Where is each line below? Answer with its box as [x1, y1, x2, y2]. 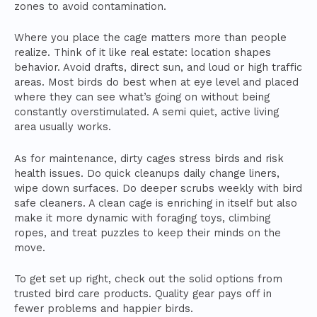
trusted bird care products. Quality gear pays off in [14, 287, 272, 300]
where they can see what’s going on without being [14, 91, 270, 104]
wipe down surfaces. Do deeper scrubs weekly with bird [14, 181, 302, 195]
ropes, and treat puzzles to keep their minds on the [14, 226, 281, 239]
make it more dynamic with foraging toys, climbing [14, 211, 270, 224]
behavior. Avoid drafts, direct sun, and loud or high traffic [14, 61, 302, 74]
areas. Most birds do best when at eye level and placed [14, 76, 299, 89]
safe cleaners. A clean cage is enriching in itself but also [14, 196, 297, 209]
